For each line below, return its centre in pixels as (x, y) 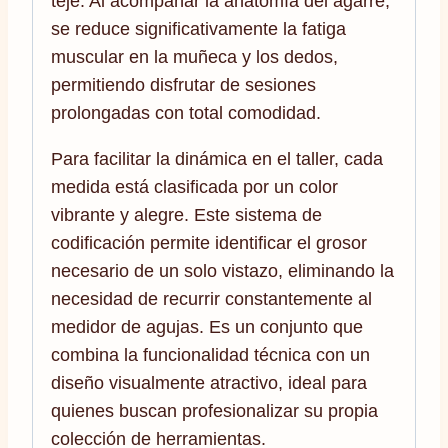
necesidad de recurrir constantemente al (211, 298)
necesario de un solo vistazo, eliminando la (222, 270)
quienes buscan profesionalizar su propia (214, 410)
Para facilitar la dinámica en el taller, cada (217, 158)
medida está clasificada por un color (194, 186)
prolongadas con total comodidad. (186, 112)
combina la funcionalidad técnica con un (210, 354)
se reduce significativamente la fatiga (198, 28)
